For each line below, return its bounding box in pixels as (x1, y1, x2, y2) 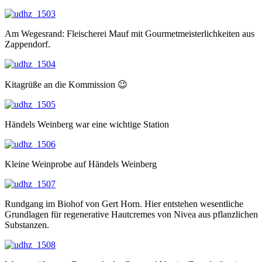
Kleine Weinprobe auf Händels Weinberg (5, 159, 157, 169)
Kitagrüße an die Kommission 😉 (5, 80, 127, 89)
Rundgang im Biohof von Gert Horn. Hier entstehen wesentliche (5, 199, 243, 209)
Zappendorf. (5, 39, 50, 49)
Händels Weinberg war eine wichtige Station (5, 119, 169, 129)
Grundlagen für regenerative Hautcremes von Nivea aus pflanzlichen (5, 209, 258, 219)
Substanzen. (5, 220, 49, 230)
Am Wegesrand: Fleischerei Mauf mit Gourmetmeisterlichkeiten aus (5, 29, 254, 39)
